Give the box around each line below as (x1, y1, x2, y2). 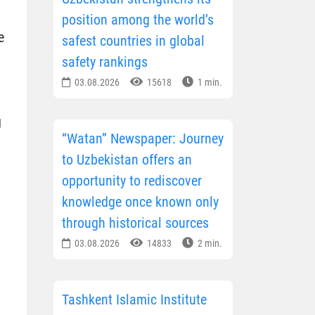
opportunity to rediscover (62, 172, 202, 190)
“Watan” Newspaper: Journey (62, 130, 224, 148)
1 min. (195, 77, 222, 89)
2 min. (195, 238, 222, 250)
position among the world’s (62, 11, 214, 29)
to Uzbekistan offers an (62, 151, 192, 169)
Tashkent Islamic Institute (62, 291, 207, 309)
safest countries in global (62, 32, 205, 50)
